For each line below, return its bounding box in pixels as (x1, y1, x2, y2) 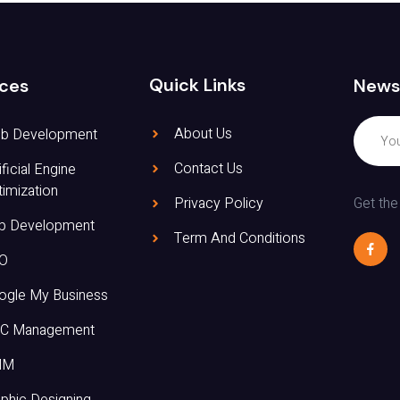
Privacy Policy (173, 192, 263, 214)
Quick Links (149, 72, 246, 96)
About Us (173, 122, 232, 145)
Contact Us (173, 157, 243, 179)
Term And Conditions (173, 227, 305, 249)
